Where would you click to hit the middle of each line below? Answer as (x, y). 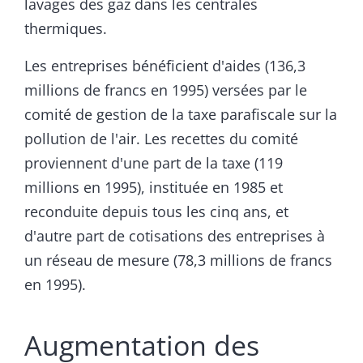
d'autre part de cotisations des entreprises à (175, 236)
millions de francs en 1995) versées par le (166, 90)
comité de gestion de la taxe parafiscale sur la (181, 115)
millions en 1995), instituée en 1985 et (154, 188)
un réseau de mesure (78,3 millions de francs (178, 261)
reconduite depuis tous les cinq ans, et (156, 212)
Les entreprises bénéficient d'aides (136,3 (165, 66)
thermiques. (66, 29)
